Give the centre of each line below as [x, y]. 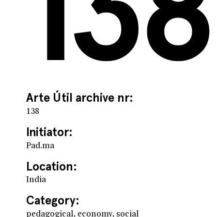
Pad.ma [40, 146]
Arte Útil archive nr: [79, 98]
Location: [51, 166]
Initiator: [49, 132]
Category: [53, 201]
